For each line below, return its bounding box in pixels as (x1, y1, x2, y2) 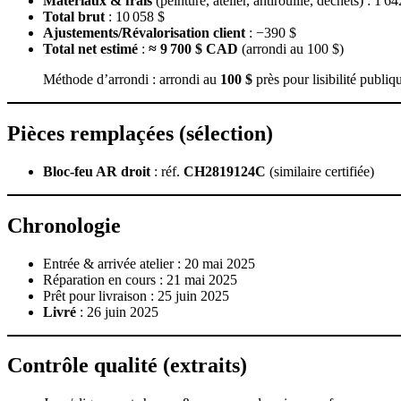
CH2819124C (183, 163, 266, 179)
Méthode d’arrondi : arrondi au (43, 71, 220, 87)
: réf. (150, 163, 183, 179)
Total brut (43, 8, 105, 24)
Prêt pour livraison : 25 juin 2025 (43, 287, 229, 303)
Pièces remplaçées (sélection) (7, 121, 273, 145)
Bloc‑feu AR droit (43, 163, 150, 179)
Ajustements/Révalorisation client (43, 24, 245, 40)
